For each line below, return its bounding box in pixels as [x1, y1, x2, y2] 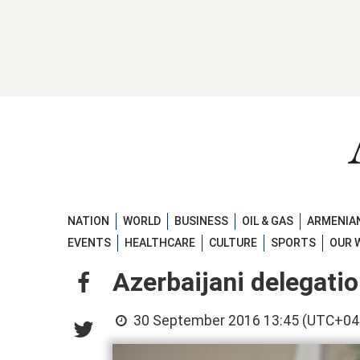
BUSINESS [174, 214, 228, 227]
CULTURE [209, 236, 257, 250]
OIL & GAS [242, 214, 293, 227]
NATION [67, 214, 109, 227]
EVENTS [67, 236, 111, 250]
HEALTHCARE [125, 236, 195, 250]
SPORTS [271, 236, 316, 250]
